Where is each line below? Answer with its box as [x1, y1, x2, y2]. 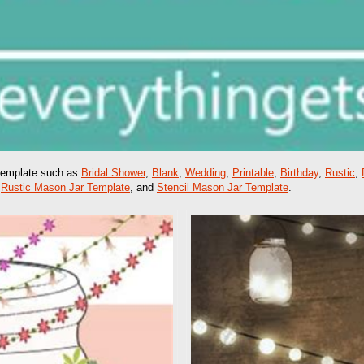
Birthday [280, 166, 318, 179]
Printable [232, 166, 274, 179]
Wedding [185, 166, 226, 179]
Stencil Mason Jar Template [157, 180, 288, 193]
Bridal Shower [81, 166, 145, 179]
